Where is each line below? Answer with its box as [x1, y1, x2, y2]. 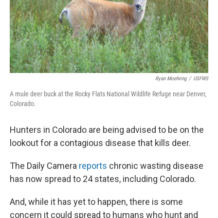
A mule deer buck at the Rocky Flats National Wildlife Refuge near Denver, [10, 90, 206, 98]
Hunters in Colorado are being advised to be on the [10, 124, 204, 135]
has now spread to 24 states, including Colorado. [10, 173, 196, 184]
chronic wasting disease [109, 160, 203, 171]
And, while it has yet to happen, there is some [10, 196, 183, 207]
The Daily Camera [10, 160, 79, 171]
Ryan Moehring [155, 75, 186, 82]
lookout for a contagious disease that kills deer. [10, 137, 191, 148]
